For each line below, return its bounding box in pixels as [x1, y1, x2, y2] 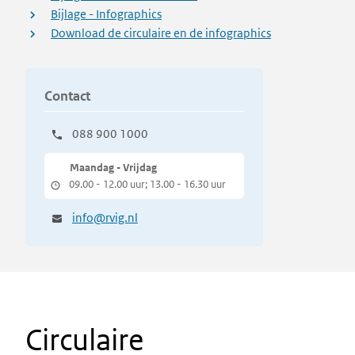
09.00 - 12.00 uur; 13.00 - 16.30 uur [69, 177, 226, 191]
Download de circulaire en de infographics [51, 25, 271, 40]
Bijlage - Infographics [51, 6, 162, 21]
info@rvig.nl [72, 210, 138, 225]
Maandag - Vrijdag [70, 161, 157, 174]
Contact [44, 87, 90, 105]
